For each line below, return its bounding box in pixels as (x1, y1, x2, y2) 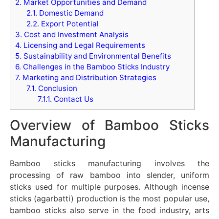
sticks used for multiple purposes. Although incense (10, 182, 209, 192)
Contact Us (51, 94, 93, 104)
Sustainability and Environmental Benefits (22, 51, 171, 61)
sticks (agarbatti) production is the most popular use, (10, 194, 209, 204)
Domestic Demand (37, 8, 104, 18)
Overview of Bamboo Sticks (10, 117, 209, 134)
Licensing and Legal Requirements (22, 41, 145, 50)
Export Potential (39, 19, 99, 29)
